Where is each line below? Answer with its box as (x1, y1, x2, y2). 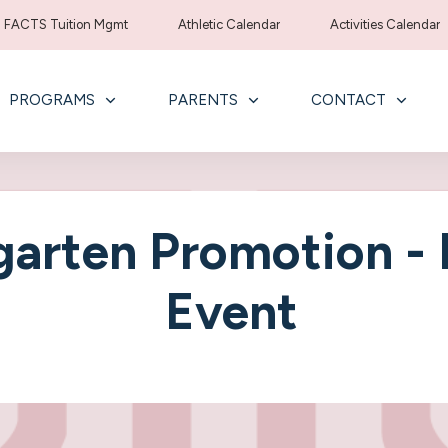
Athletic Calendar (178, 17, 281, 32)
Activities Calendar (330, 17, 441, 32)
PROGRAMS (8, 91, 95, 109)
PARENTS (167, 91, 238, 109)
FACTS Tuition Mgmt (4, 17, 129, 32)
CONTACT (310, 91, 386, 109)
